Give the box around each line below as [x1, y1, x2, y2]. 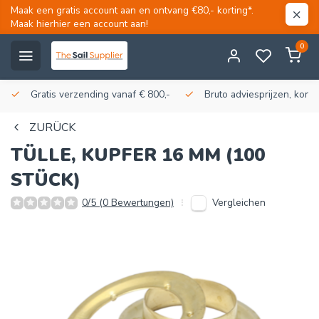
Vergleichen [212, 195, 266, 209]
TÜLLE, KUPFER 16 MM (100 [11, 142, 265, 167]
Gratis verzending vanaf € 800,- [28, 88, 170, 101]
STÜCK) [11, 167, 80, 192]
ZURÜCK [29, 120, 75, 135]
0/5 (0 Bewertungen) [82, 196, 174, 209]
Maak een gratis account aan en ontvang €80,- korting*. [11, 4, 253, 17]
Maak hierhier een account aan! [11, 17, 148, 31]
